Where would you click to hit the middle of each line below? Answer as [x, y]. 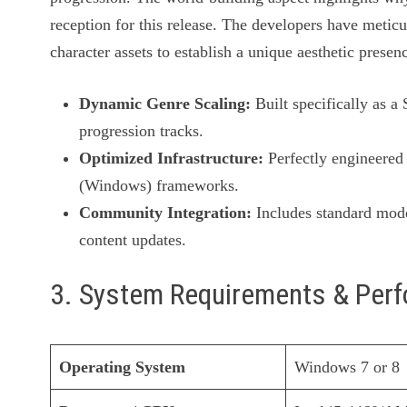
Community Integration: [166, 212]
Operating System [123, 367]
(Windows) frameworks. [159, 185]
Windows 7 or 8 [347, 367]
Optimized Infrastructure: [172, 158]
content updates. [133, 239]
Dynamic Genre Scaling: [165, 103]
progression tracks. [142, 130]
